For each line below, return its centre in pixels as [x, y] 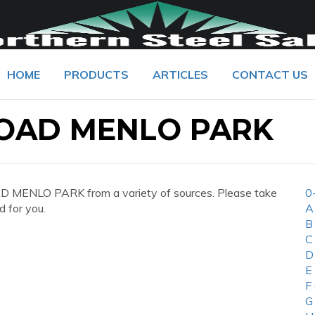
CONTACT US [270, 75]
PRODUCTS [96, 75]
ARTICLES [180, 75]
